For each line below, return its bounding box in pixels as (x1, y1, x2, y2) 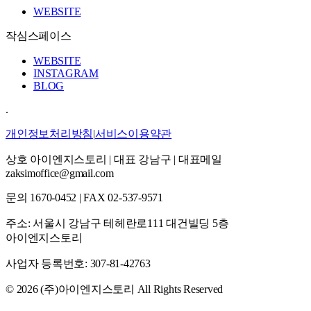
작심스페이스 (6, 30, 72, 42)
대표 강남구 (113, 153, 171, 166)
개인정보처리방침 (6, 128, 94, 140)
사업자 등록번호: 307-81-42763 (6, 258, 151, 270)
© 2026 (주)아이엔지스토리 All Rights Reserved (6, 283, 224, 296)
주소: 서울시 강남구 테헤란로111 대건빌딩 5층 (6, 217, 229, 230)
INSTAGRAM (33, 67, 99, 80)
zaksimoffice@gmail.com (6, 167, 114, 180)
